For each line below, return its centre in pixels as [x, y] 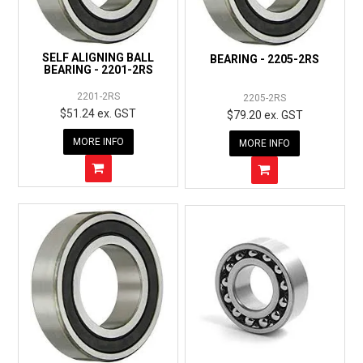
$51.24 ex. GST [98, 114]
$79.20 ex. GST [265, 115]
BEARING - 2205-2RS [265, 60]
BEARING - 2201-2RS [98, 70]
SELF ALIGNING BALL [98, 58]
